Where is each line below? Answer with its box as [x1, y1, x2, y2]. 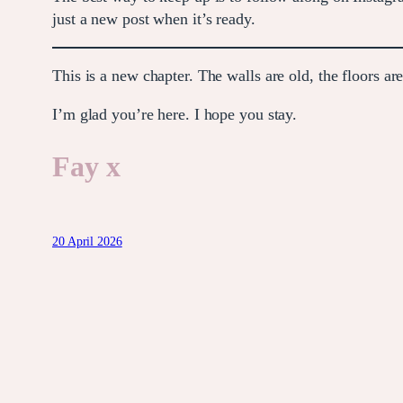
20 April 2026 [52, 235, 122, 249]
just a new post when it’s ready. [52, 9, 255, 28]
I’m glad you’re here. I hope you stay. [52, 104, 298, 123]
